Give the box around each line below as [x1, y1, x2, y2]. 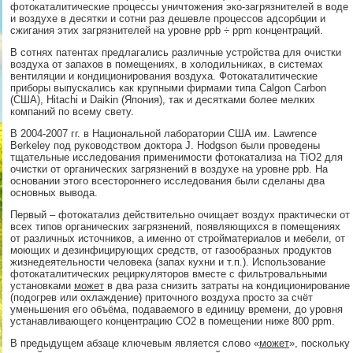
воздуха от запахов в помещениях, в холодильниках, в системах [10, 58, 323, 70]
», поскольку [289, 337, 350, 349]
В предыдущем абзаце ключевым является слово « [10, 337, 259, 349]
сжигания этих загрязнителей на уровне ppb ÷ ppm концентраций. [10, 24, 323, 36]
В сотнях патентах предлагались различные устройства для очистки [10, 46, 341, 58]
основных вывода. [10, 187, 98, 199]
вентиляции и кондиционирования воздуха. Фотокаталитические [10, 70, 318, 82]
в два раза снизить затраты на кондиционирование [104, 280, 350, 292]
